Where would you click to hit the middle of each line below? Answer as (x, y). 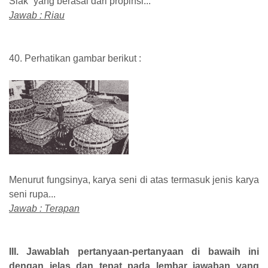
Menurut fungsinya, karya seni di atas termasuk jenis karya (134, 179)
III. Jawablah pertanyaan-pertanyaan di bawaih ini (134, 251)
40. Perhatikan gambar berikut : (75, 58)
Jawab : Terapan (44, 208)
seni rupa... (32, 194)
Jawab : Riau (37, 15)
